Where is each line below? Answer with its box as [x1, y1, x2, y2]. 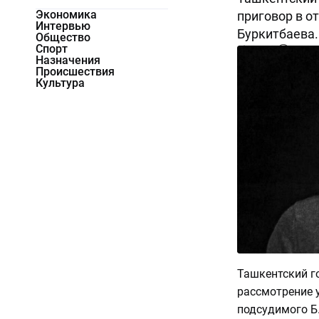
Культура [36, 76, 85, 90]
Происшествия [36, 65, 115, 79]
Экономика [36, 8, 97, 22]
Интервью [36, 19, 90, 33]
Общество [36, 31, 90, 45]
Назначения [36, 53, 100, 68]
